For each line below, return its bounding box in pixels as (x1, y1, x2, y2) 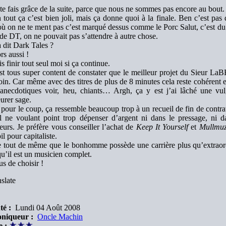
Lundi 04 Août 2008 (11, 203, 80, 212)
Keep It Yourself (136, 123, 189, 131)
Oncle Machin (37, 212, 83, 221)
